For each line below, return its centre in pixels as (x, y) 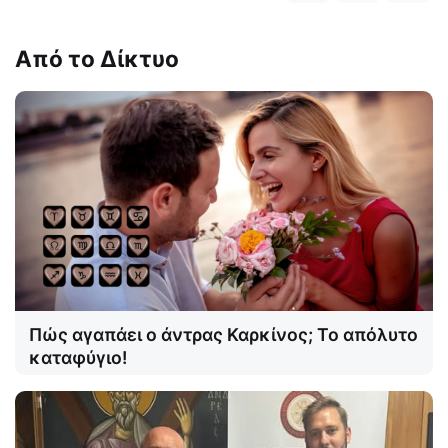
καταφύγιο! (78, 357)
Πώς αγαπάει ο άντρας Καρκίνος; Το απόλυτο (223, 334)
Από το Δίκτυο (97, 59)
